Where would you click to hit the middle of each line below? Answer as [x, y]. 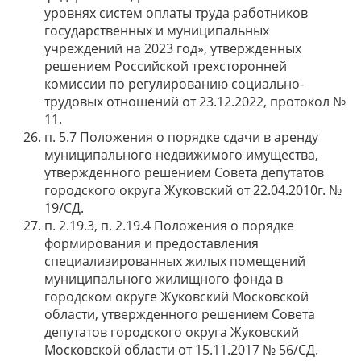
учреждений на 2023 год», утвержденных [173, 48]
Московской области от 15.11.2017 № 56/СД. [181, 350]
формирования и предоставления [151, 243]
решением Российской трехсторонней [166, 66]
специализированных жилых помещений [175, 261]
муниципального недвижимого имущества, [181, 155]
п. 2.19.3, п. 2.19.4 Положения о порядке [169, 226]
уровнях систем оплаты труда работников [176, 13]
